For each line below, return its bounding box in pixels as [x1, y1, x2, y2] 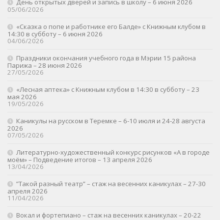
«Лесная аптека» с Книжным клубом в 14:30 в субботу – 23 [16, 85, 199, 94]
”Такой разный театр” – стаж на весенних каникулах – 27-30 [16, 179, 206, 189]
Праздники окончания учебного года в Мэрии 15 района [16, 54, 196, 63]
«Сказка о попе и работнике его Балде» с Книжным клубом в [16, 22, 206, 31]
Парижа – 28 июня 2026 [7, 61, 82, 70]
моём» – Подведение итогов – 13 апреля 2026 [7, 155, 152, 165]
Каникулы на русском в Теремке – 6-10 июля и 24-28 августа [16, 116, 205, 126]
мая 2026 [7, 92, 37, 102]
